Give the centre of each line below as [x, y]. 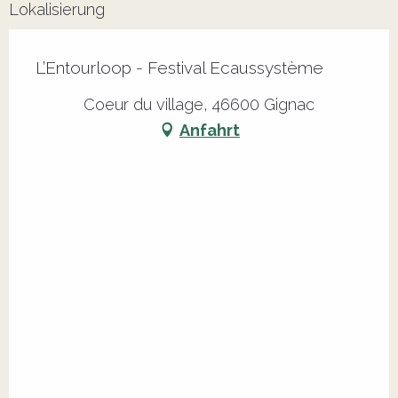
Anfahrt [210, 130]
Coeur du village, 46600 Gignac [199, 105]
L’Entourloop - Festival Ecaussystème [179, 68]
